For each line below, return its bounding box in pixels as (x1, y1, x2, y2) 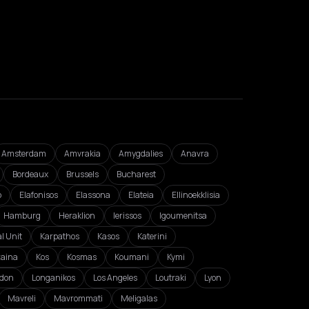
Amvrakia (64, 148, 101, 159)
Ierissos (113, 210, 141, 221)
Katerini (137, 230, 167, 242)
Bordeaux (12, 168, 48, 180)
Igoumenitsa (159, 210, 207, 221)
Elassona (76, 189, 110, 201)
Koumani (114, 251, 149, 263)
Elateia (128, 189, 154, 201)
